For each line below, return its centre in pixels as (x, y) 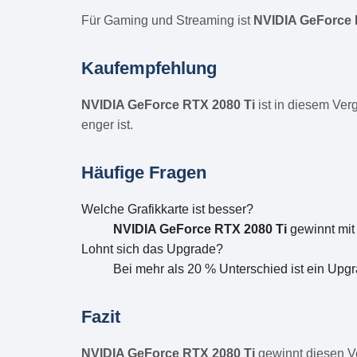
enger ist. (107, 124)
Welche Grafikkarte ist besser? (167, 209)
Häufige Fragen (144, 172)
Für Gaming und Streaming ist (167, 20)
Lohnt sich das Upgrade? (152, 249)
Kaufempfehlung (149, 68)
